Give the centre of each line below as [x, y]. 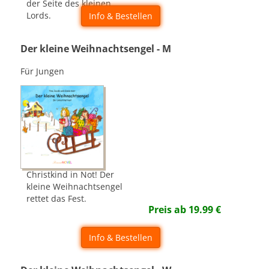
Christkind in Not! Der [71, 175]
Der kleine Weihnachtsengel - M [96, 49]
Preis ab [169, 210]
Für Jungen [43, 71]
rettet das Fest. [57, 199]
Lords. [39, 15]
